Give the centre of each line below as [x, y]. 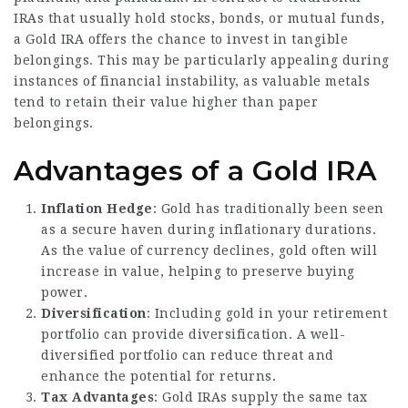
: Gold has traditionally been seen [268, 208]
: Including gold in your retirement [266, 313]
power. [64, 292]
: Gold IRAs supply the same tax [261, 397]
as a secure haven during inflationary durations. [209, 229]
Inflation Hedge [97, 208]
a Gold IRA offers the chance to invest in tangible [181, 39]
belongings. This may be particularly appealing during [202, 60]
